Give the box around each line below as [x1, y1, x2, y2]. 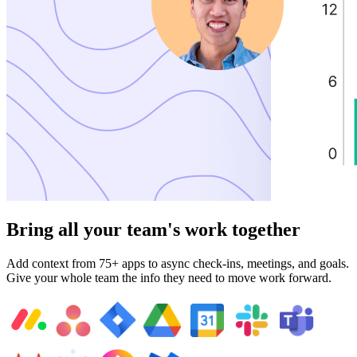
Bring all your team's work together [6, 219, 300, 241]
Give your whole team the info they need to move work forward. [6, 271, 331, 285]
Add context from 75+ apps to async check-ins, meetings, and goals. [6, 257, 349, 271]
